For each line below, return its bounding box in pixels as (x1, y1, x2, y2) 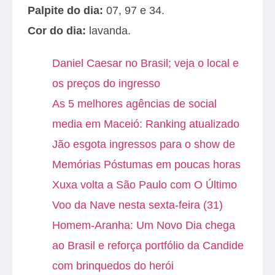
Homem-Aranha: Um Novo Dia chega (52, 219, 235, 231)
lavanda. (86, 24, 131, 37)
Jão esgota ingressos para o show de (52, 137, 235, 150)
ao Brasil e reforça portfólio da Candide (52, 239, 244, 252)
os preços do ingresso (52, 77, 160, 90)
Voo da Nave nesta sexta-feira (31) (52, 198, 223, 211)
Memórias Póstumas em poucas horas (52, 158, 241, 171)
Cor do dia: (28, 24, 86, 37)
